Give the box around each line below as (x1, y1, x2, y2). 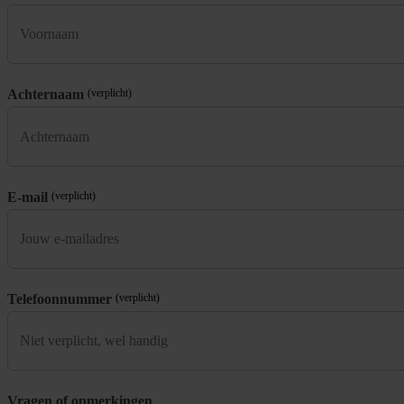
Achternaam (7, 87, 84, 103)
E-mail (7, 188, 48, 205)
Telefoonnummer (7, 290, 112, 307)
